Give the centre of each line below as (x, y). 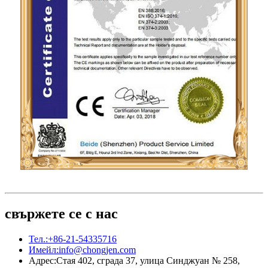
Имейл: (44, 250)
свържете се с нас (61, 214)
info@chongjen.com (97, 250)
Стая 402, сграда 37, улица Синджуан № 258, (148, 261)
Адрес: (42, 261)
